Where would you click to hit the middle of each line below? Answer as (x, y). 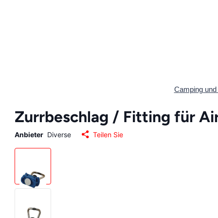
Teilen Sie (108, 134)
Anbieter (29, 134)
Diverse (59, 134)
